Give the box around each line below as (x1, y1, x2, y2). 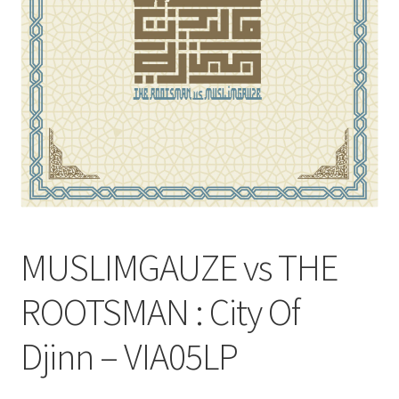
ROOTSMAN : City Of (20, 289, 300, 336)
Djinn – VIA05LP (20, 333, 238, 380)
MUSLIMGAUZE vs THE (20, 244, 338, 291)
